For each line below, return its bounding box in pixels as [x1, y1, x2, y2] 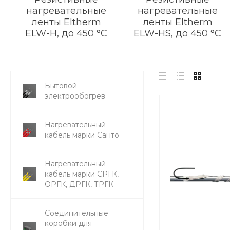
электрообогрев [45, 91, 105, 101]
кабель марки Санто [45, 130, 119, 140]
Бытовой [45, 81, 77, 90]
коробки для [45, 218, 92, 228]
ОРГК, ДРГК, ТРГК [45, 179, 113, 189]
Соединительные [45, 208, 108, 218]
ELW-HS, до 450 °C [133, 27, 222, 39]
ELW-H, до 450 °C [25, 27, 107, 39]
